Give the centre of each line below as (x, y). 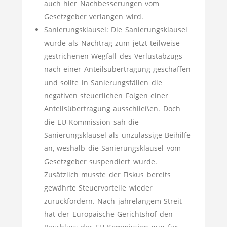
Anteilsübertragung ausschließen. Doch (112, 109)
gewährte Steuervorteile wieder (98, 188)
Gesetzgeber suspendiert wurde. (100, 161)
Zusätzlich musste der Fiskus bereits (107, 175)
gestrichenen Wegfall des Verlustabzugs (113, 56)
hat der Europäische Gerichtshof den (108, 214)
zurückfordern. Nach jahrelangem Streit (113, 201)
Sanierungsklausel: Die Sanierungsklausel (116, 30)
